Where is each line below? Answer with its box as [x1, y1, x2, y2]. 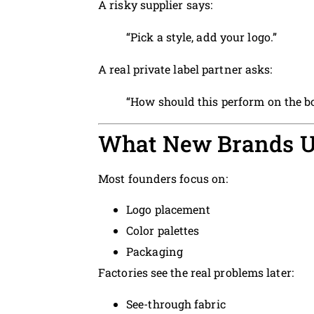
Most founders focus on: [98, 170, 228, 186]
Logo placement [126, 202, 211, 217]
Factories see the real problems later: [98, 265, 294, 280]
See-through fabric [126, 296, 226, 311]
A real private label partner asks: [98, 61, 273, 76]
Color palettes [126, 223, 200, 238]
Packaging [126, 244, 183, 259]
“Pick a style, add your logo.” [126, 29, 277, 44]
